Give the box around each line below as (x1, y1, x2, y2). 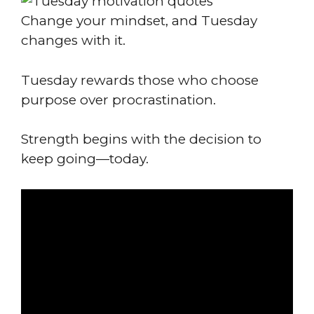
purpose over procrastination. (21, 91, 216, 108)
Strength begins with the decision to (21, 131, 261, 147)
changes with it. (21, 32, 125, 48)
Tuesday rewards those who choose (21, 71, 259, 88)
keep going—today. (21, 151, 149, 167)
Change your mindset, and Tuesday (21, 13, 257, 29)
